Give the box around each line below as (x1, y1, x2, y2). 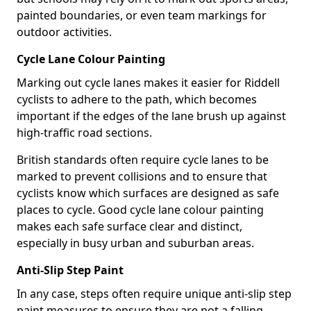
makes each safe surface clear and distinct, (17, 219, 242, 234)
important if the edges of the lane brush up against (17, 108, 286, 124)
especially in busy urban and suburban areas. (17, 235, 254, 251)
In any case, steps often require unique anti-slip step (17, 286, 292, 301)
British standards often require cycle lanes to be (17, 152, 269, 167)
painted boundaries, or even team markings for (17, 8, 267, 23)
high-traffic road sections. (17, 125, 152, 140)
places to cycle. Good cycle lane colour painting (17, 202, 264, 217)
